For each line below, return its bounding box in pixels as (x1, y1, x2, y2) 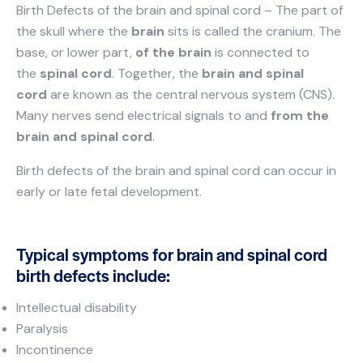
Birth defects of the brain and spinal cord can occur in (16, 162, 336, 180)
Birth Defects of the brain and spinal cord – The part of (16, 2, 343, 19)
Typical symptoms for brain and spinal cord (16, 242, 327, 267)
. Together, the (112, 65, 202, 83)
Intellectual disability (16, 299, 137, 317)
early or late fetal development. (16, 183, 202, 201)
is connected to (211, 44, 310, 62)
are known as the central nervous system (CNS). (47, 86, 335, 104)
